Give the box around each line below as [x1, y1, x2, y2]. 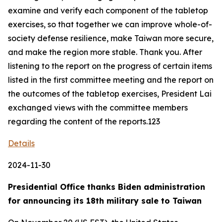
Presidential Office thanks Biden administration [8, 182, 205, 192]
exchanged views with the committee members [8, 103, 188, 112]
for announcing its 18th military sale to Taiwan [8, 196, 202, 206]
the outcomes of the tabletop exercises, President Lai [8, 89, 212, 99]
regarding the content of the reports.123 [8, 116, 160, 126]
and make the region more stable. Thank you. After [8, 47, 202, 57]
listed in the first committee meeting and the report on [8, 75, 214, 85]
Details [8, 138, 35, 148]
